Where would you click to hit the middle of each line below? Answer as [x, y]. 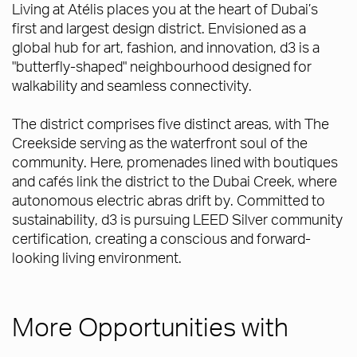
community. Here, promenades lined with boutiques [175, 162]
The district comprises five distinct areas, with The [171, 124]
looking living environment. [97, 257]
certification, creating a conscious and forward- [161, 238]
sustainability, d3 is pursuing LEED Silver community [177, 219]
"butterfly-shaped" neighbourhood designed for [162, 66]
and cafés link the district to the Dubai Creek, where [175, 181]
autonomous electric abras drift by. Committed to [169, 200]
